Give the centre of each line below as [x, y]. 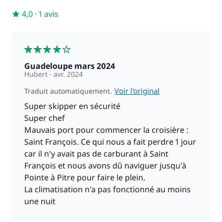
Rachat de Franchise [58, 38]
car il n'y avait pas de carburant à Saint [96, 154]
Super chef [45, 118]
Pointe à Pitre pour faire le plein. [85, 177]
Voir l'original [137, 91]
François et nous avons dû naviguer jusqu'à [105, 166]
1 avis [49, 14]
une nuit [40, 201]
